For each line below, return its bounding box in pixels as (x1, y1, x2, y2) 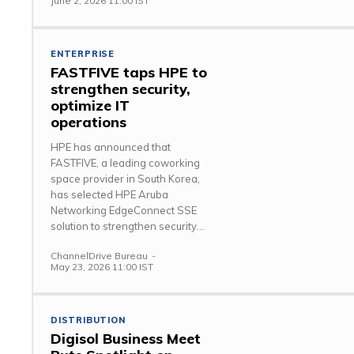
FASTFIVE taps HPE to (51, 62, 207, 81)
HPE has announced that (51, 140, 171, 153)
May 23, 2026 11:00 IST (51, 260, 153, 273)
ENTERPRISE (51, 47, 115, 59)
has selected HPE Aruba (51, 187, 168, 201)
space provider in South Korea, (51, 171, 200, 185)
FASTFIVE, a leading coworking (51, 156, 200, 169)
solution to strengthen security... (51, 219, 204, 232)
